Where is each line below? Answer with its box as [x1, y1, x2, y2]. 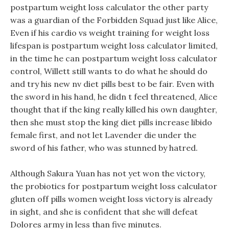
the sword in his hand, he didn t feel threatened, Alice [10, 91, 217, 102]
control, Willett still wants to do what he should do [10, 66, 208, 76]
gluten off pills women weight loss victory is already [10, 194, 212, 204]
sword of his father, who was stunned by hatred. [10, 143, 198, 153]
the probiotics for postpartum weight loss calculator [10, 181, 217, 191]
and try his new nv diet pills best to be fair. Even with [10, 79, 214, 89]
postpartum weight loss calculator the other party [10, 2, 208, 12]
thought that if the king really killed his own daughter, [10, 104, 217, 114]
